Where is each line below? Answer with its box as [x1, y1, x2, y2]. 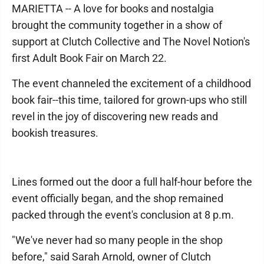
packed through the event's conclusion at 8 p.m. [12, 209, 234, 221]
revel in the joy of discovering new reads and [12, 110, 218, 123]
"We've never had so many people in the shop [12, 234, 223, 246]
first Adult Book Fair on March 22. [12, 52, 167, 64]
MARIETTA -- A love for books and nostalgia [12, 2, 214, 15]
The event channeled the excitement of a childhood [12, 77, 251, 90]
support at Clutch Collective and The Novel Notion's [12, 35, 250, 48]
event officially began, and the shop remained [12, 192, 223, 204]
